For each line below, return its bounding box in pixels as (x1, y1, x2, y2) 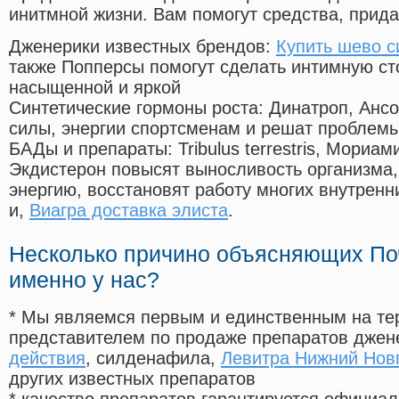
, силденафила (85, 348, 210, 369)
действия (9, 348, 85, 369)
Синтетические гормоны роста (9, 98, 258, 118)
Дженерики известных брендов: (9, 37, 276, 57)
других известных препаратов (9, 369, 256, 389)
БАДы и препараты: (9, 139, 178, 159)
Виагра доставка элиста (29, 200, 228, 221)
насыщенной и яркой (9, 77, 181, 98)
